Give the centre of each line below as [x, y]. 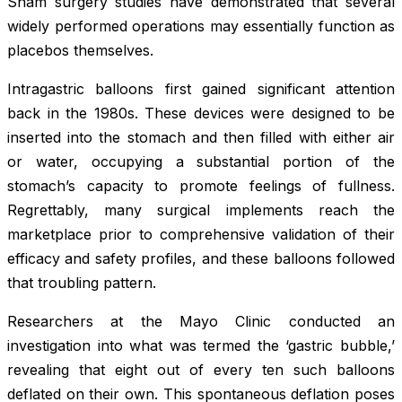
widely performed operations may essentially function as [201, 26]
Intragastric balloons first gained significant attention [201, 88]
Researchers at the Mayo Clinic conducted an [201, 321]
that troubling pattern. [82, 282]
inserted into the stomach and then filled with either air [201, 137]
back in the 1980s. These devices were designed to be [201, 113]
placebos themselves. [80, 50]
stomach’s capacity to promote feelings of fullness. [201, 185]
